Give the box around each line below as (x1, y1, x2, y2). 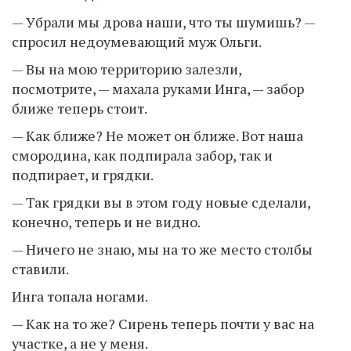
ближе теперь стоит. (12, 98, 147, 118)
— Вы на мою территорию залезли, (12, 59, 241, 78)
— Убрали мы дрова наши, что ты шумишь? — (12, 12, 315, 31)
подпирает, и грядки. (12, 165, 154, 184)
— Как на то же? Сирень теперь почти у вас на (12, 313, 314, 333)
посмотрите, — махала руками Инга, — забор (12, 78, 304, 98)
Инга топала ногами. (12, 286, 148, 306)
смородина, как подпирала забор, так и (12, 145, 273, 165)
